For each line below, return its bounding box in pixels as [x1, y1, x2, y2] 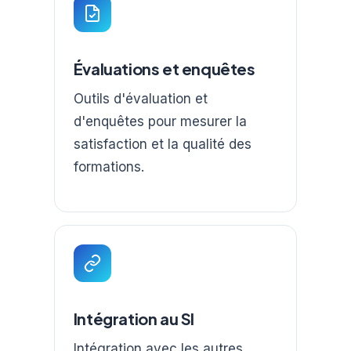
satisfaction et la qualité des [73, 136, 251, 152]
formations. [73, 158, 144, 175]
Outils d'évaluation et [73, 90, 208, 107]
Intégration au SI [73, 309, 194, 329]
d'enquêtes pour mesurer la [73, 113, 247, 129]
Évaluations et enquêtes [73, 58, 255, 78]
